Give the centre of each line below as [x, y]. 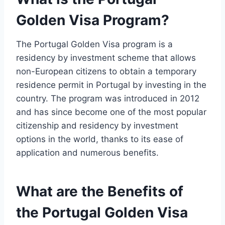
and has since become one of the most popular [111, 112]
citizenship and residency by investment [97, 126]
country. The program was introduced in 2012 [108, 99]
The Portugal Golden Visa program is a [94, 44]
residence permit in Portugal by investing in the [111, 85]
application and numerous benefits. [87, 153]
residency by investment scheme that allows [106, 58]
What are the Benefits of [100, 192]
